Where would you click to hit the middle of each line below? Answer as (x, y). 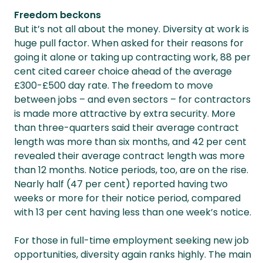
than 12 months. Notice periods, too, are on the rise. (131, 170)
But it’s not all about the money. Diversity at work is (131, 29)
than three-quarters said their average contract (127, 128)
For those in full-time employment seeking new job (131, 240)
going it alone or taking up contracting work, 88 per (132, 57)
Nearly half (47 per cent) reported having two (121, 184)
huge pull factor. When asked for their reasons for (129, 43)
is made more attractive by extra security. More (125, 114)
